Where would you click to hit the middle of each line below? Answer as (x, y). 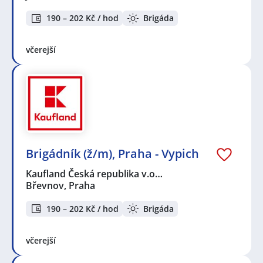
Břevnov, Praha (60, 186)
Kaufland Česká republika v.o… (95, 174)
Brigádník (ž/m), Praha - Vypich (112, 154)
